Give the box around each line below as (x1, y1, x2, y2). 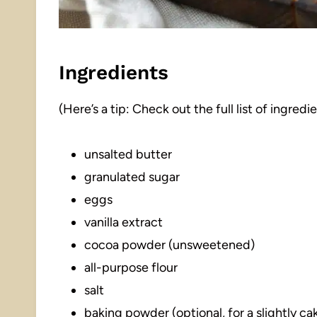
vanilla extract (84, 214, 163, 230)
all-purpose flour (84, 259, 178, 275)
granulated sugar (84, 168, 180, 185)
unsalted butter (84, 146, 172, 162)
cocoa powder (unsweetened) (84, 236, 255, 253)
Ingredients (59, 60, 168, 84)
